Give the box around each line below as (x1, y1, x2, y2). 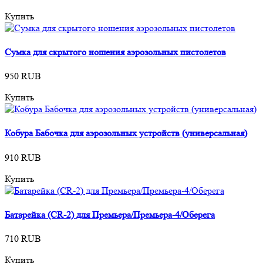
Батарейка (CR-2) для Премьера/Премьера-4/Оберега (5, 208, 215, 220)
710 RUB (5, 233, 41, 245)
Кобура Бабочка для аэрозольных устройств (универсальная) (5, 127, 247, 139)
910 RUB (5, 151, 41, 163)
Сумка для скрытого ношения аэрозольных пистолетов (5, 46, 226, 58)
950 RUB (5, 70, 41, 82)
